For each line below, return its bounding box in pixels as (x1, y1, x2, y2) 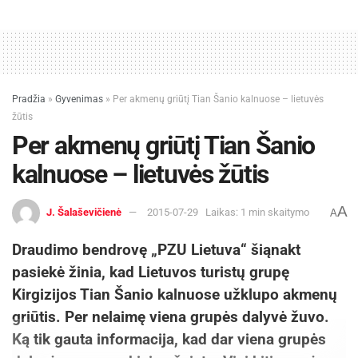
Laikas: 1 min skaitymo (205, 205, 309, 218)
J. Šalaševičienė (46, 205, 121, 218)
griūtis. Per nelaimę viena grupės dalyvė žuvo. (12, 307, 329, 326)
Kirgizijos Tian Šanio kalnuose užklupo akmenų (12, 284, 337, 304)
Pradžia (12, 93, 46, 105)
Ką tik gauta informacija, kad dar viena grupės (12, 329, 326, 348)
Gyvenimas (55, 93, 103, 105)
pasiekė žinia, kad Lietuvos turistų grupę (12, 262, 289, 281)
